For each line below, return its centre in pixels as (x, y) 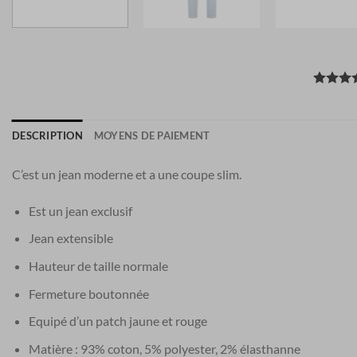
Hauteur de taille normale (98, 266)
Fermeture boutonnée (88, 293)
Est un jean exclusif (80, 210)
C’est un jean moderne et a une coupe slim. (127, 175)
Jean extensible (71, 238)
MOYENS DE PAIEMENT (152, 136)
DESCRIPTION (47, 136)
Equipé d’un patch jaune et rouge (118, 321)
